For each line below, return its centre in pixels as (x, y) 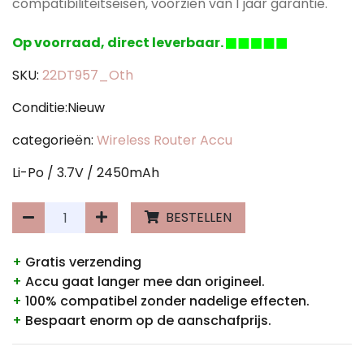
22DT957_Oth (88, 75)
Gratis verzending (82, 262)
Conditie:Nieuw (58, 108)
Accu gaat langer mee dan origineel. (143, 282)
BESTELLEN (197, 217)
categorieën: (54, 140)
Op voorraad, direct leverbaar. (119, 43)
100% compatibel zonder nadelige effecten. (166, 301)
